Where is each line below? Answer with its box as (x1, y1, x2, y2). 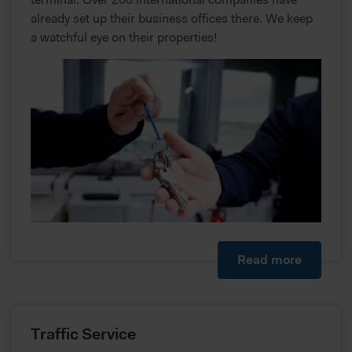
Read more (237, 251, 302, 268)
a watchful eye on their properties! (31, 29, 217, 46)
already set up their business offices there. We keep (31, 10, 313, 27)
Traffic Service (31, 324, 136, 344)
